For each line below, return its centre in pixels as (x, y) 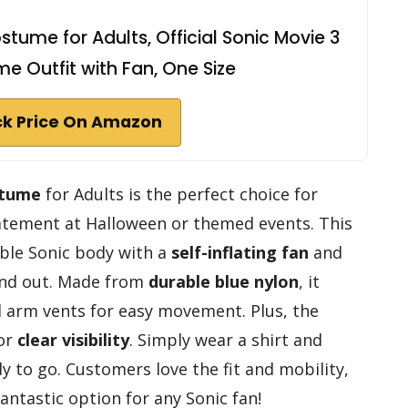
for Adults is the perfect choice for (179, 194)
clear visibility (73, 339)
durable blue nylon (224, 281)
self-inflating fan (240, 252)
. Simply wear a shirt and (226, 339)
